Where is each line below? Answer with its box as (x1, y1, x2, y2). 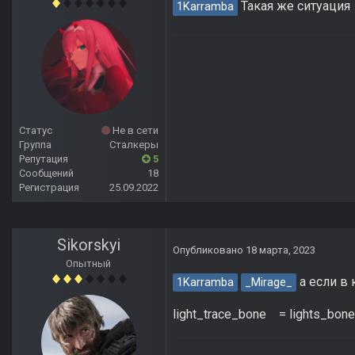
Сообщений (19, 167, 74, 180)
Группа (19, 139, 52, 151)
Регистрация (19, 181, 79, 194)
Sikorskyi (57, 235, 120, 255)
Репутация (19, 153, 68, 166)
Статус (19, 124, 52, 137)
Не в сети (110, 124, 158, 137)
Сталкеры (109, 139, 158, 151)
